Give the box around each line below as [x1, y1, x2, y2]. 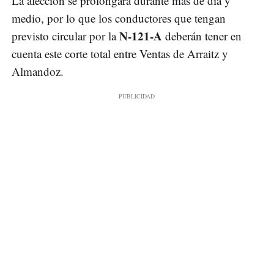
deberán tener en [162, 28, 242, 43]
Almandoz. [12, 63, 64, 79]
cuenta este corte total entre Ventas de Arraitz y [12, 45, 228, 61]
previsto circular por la [12, 28, 119, 43]
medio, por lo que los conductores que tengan [12, 10, 226, 26]
